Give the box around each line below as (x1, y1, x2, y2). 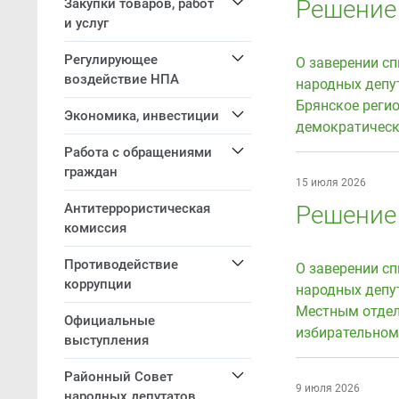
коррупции (64, 276, 132, 292)
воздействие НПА (64, 71, 179, 87)
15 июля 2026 (296, 176, 366, 189)
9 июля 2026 (296, 382, 360, 395)
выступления (64, 332, 149, 348)
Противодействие (64, 256, 178, 273)
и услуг (64, 15, 109, 31)
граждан (64, 164, 118, 180)
